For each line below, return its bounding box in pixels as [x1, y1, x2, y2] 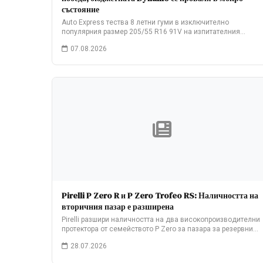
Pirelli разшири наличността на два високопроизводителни [62, 215, 260, 224]
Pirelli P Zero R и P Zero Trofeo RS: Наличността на [62, 190, 258, 201]
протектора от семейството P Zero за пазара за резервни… [62, 225, 258, 233]
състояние [62, 4, 99, 15]
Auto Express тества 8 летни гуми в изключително [62, 18, 229, 26]
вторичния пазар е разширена [62, 201, 174, 213]
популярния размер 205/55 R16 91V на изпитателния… [62, 28, 245, 36]
